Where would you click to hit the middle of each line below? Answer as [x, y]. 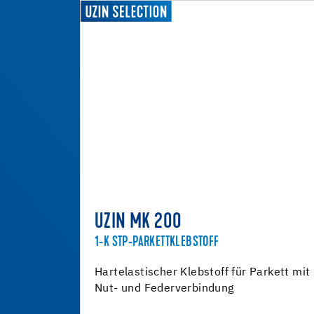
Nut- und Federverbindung [164, 289]
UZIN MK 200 [138, 223]
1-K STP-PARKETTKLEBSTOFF [157, 243]
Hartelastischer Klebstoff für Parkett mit [203, 273]
